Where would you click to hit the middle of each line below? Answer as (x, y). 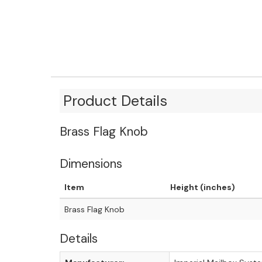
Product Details (116, 101)
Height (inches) (203, 187)
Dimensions (91, 163)
